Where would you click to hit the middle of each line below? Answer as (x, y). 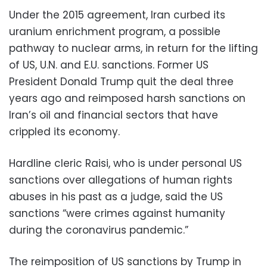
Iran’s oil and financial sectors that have (114, 115)
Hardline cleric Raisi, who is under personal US (125, 163)
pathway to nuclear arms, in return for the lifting (133, 48)
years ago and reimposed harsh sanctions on (127, 98)
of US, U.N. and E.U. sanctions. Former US (109, 65)
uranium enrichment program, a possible (115, 31)
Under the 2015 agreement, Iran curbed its (117, 15)
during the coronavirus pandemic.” (99, 230)
